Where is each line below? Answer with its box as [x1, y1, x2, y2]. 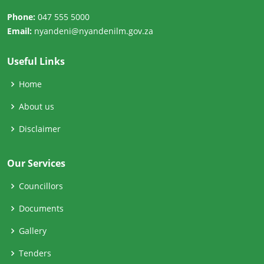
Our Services [7, 157, 65, 170]
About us [19, 101, 54, 113]
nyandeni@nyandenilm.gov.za [32, 25, 153, 37]
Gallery [19, 225, 47, 237]
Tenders [19, 247, 51, 259]
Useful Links [7, 55, 65, 68]
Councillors [19, 180, 63, 192]
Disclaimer [19, 123, 61, 135]
